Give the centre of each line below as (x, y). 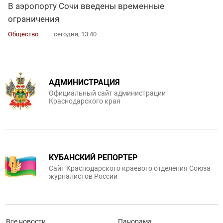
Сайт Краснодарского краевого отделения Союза (130, 168)
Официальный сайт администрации (107, 93)
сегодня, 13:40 (75, 34)
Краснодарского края (85, 101)
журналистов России (83, 176)
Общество (23, 34)
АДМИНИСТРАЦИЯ (84, 83)
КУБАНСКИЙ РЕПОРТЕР (93, 158)
